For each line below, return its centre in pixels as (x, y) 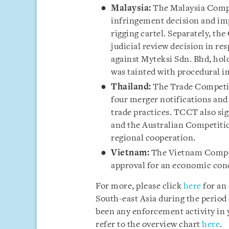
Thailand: (131, 87)
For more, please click (140, 186)
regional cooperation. (153, 138)
